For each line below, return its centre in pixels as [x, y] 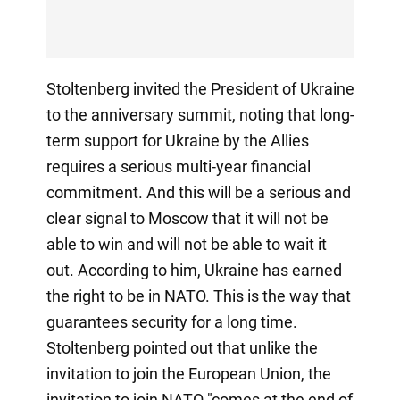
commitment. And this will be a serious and [198, 192]
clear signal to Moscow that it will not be [187, 218]
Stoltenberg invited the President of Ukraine [200, 88]
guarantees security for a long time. [171, 321]
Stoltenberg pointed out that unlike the [182, 347]
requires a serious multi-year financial [178, 166]
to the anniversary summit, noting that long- [200, 114]
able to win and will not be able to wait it [186, 244]
